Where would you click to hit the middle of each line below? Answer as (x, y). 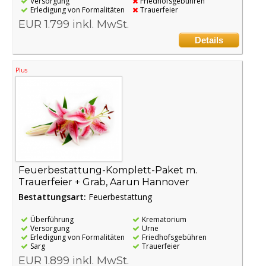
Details (209, 40)
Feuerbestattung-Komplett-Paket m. (108, 170)
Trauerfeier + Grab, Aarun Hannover (104, 182)
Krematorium (164, 219)
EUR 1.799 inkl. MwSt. (74, 24)
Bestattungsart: (53, 197)
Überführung (52, 219)
